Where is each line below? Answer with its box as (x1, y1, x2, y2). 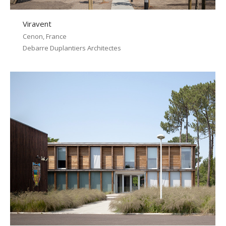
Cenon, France (23, 32, 67, 41)
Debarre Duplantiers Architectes (23, 43, 121, 53)
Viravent (23, 19, 51, 29)
